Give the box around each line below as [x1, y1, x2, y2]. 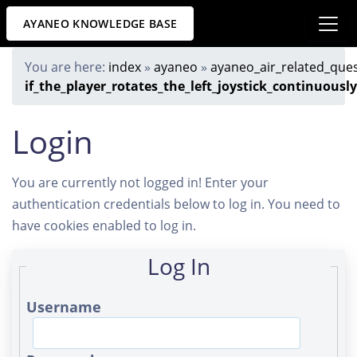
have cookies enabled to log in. [12, 217, 196, 234]
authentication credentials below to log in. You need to [12, 195, 340, 213]
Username [26, 296, 101, 316]
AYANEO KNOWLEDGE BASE [23, 16, 178, 31]
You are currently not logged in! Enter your [12, 174, 269, 191]
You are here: [25, 58, 108, 76]
